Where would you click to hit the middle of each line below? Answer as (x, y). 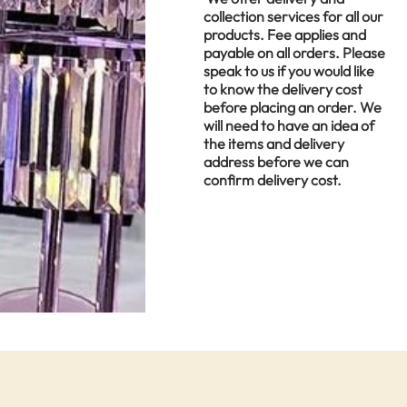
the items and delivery (274, 143)
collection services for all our (293, 16)
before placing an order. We (293, 107)
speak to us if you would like (289, 70)
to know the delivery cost (283, 89)
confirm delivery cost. (273, 179)
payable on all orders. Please (294, 52)
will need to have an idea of (289, 125)
